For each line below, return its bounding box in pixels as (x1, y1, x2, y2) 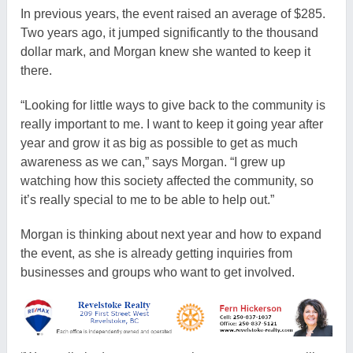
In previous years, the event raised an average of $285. (20, 6, 326, 20)
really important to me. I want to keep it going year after (20, 117, 324, 131)
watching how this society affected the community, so (20, 173, 314, 188)
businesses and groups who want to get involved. (20, 265, 295, 279)
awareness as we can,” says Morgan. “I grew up (20, 154, 286, 169)
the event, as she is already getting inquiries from (20, 246, 293, 260)
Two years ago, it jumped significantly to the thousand (20, 25, 319, 39)
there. (20, 63, 53, 77)
